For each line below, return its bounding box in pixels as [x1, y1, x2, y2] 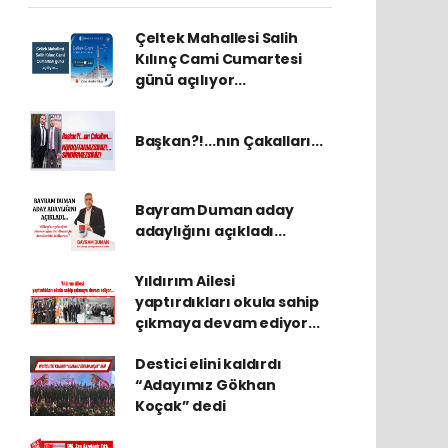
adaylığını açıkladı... [134, 221, 286, 241]
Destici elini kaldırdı [134, 354, 282, 374]
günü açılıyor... [134, 70, 246, 90]
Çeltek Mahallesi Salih [134, 28, 298, 48]
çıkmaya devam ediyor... [134, 313, 320, 333]
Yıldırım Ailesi [134, 271, 235, 291]
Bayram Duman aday [134, 200, 294, 220]
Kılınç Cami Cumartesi [134, 49, 302, 69]
